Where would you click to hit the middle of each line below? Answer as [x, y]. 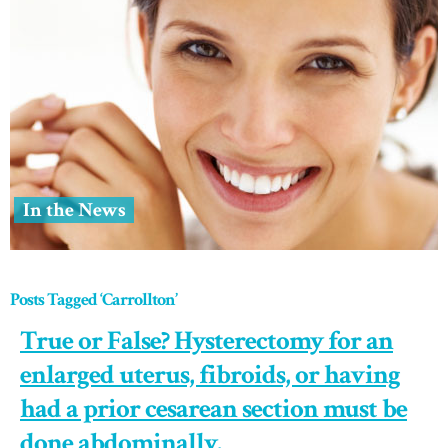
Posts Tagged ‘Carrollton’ [93, 300]
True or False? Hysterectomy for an [206, 341]
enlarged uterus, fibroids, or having [210, 375]
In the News [74, 210]
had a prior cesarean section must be [213, 409]
